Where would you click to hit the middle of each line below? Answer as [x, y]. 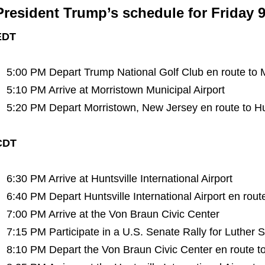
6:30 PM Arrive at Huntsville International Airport [119, 179]
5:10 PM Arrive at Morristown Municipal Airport [115, 90]
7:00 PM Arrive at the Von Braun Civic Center [113, 214]
